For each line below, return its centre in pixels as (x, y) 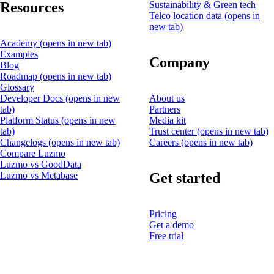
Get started (185, 178)
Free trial (166, 235)
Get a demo (172, 224)
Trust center (173, 131)
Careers (165, 143)
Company (180, 63)
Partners (165, 109)
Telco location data (187, 16)
